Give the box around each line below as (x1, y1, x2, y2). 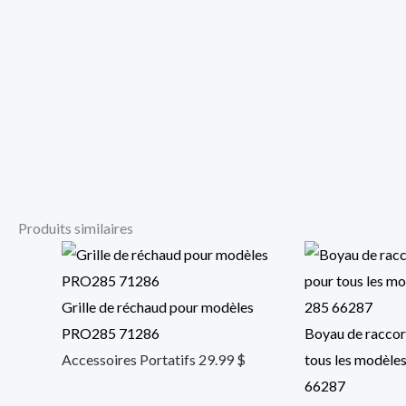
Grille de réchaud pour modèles (62, 298, 254, 316)
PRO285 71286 (62, 324, 159, 343)
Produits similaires (18, 219, 133, 237)
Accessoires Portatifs (62, 351, 198, 369)
